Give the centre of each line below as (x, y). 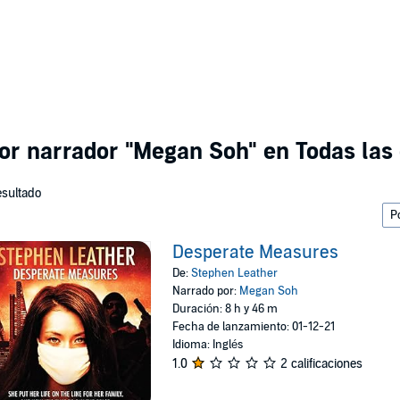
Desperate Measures (256, 253)
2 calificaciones (322, 364)
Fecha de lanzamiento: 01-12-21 (254, 327)
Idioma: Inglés (208, 345)
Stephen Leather (235, 273)
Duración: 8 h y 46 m (225, 309)
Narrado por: (206, 291)
